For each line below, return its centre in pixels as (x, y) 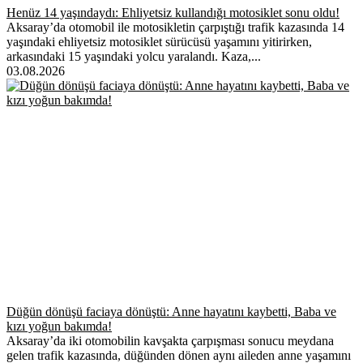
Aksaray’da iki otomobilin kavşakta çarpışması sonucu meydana (170, 340)
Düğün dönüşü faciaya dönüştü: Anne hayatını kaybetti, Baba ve (171, 311)
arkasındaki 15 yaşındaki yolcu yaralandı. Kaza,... (134, 56)
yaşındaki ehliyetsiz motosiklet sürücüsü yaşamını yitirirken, (159, 41)
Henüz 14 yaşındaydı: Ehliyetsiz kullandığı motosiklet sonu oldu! (173, 12)
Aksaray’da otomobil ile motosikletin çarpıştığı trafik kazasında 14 (175, 27)
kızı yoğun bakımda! (59, 326)
